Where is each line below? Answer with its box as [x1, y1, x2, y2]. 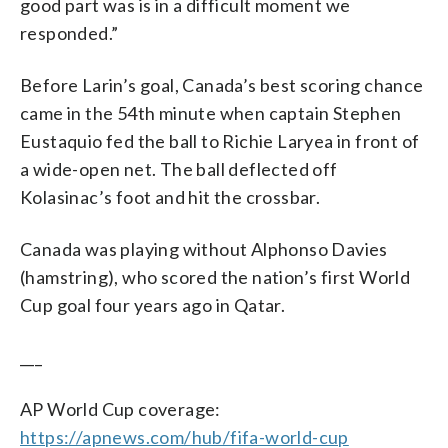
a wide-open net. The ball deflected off [20, 157, 338, 180]
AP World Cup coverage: [20, 397, 221, 420]
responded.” [20, 21, 119, 44]
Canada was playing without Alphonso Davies [20, 237, 388, 260]
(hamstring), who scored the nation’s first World [20, 265, 411, 288]
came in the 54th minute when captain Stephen [20, 101, 402, 124]
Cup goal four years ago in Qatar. [20, 293, 286, 316]
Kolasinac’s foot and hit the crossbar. [20, 185, 321, 208]
